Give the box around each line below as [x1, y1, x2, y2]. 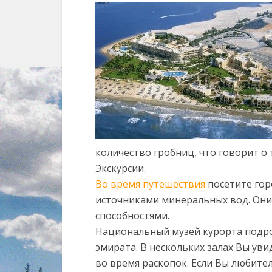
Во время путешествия [95, 177, 205, 191]
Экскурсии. [95, 161, 146, 175]
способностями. [95, 209, 169, 222]
